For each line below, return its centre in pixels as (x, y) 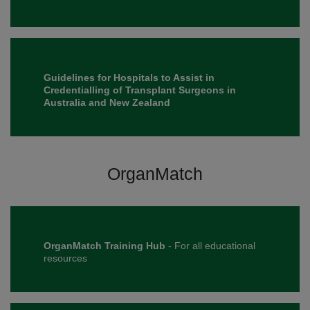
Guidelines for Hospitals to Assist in (129, 78)
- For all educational (210, 246)
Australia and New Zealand (107, 103)
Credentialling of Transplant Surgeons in (140, 90)
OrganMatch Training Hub (104, 246)
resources (65, 258)
